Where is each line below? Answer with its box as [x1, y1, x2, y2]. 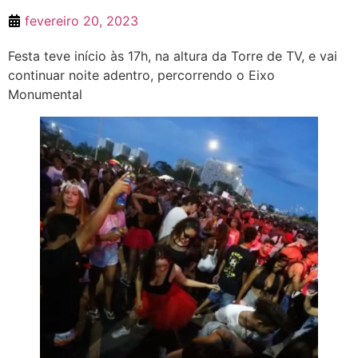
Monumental [8, 86, 82, 102]
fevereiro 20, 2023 [25, 13, 138, 29]
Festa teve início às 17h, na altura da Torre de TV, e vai [8, 48, 337, 64]
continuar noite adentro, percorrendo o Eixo [8, 67, 275, 83]
